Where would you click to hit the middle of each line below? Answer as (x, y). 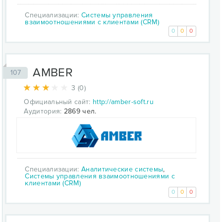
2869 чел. (79, 111)
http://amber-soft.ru (123, 102)
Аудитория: (43, 111)
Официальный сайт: (57, 102)
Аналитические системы (122, 169)
